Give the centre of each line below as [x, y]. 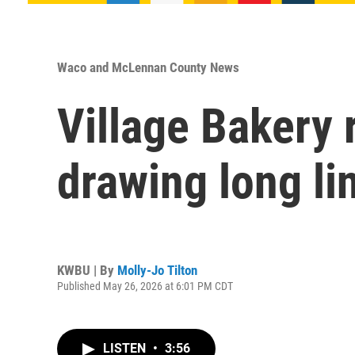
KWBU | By [87, 270]
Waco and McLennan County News [148, 67]
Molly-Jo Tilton [157, 270]
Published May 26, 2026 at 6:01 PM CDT [145, 286]
